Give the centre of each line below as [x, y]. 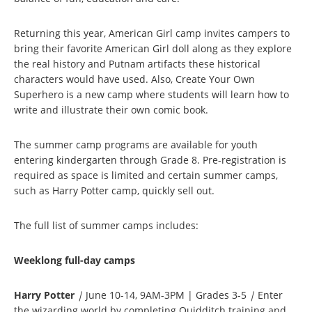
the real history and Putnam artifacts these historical [137, 63]
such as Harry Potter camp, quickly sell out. [114, 190]
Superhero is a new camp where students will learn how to [151, 94]
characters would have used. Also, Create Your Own [134, 79]
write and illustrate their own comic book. [111, 109]
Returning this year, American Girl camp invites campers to [152, 33]
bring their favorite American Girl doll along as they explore [153, 48]
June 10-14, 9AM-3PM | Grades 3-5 [166, 295]
